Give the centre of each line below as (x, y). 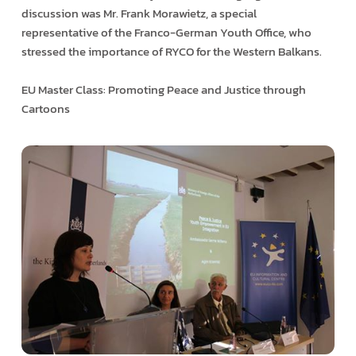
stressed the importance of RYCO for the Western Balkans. (171, 51)
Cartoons (45, 108)
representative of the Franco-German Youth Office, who (166, 32)
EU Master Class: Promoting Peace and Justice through (163, 89)
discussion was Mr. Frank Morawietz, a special (139, 13)
